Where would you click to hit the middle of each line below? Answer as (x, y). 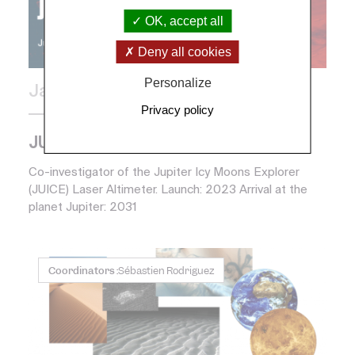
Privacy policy (177, 109)
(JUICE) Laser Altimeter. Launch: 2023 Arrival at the (168, 190)
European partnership (115, 115)
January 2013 (81, 93)
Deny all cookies (183, 52)
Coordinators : (83, 271)
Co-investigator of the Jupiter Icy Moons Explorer (164, 173)
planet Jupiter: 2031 (83, 208)
